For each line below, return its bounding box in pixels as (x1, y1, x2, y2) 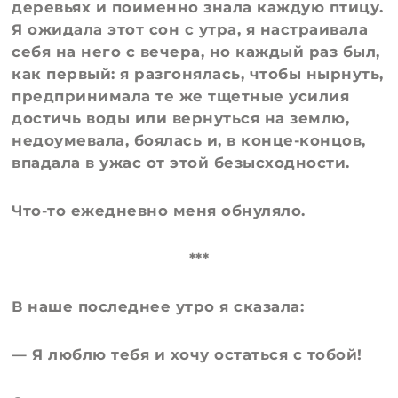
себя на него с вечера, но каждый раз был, (12, 42, 380, 60)
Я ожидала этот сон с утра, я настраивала (12, 20, 369, 38)
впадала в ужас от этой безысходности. (12, 153, 350, 171)
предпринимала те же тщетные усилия (12, 86, 350, 105)
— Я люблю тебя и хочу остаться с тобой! (12, 346, 362, 364)
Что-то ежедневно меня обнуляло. (12, 201, 306, 219)
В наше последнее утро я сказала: (12, 298, 305, 316)
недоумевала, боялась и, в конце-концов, (12, 131, 366, 149)
